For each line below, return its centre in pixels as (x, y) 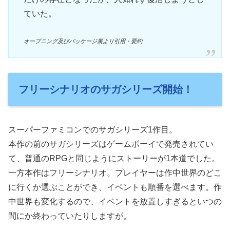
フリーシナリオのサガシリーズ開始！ (106, 89)
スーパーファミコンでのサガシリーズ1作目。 (93, 130)
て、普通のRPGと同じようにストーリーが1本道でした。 (114, 159)
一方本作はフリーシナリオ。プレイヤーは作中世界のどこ (115, 173)
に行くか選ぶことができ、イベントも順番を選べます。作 (115, 187)
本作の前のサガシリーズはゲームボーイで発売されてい (111, 144)
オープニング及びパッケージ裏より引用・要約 (83, 41)
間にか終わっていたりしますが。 (70, 216)
